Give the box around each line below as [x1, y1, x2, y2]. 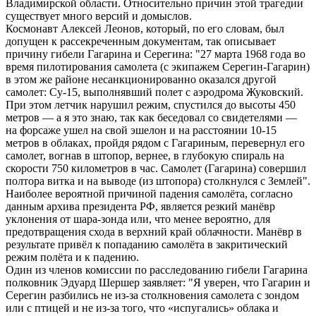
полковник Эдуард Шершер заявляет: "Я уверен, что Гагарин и [6, 276, 310, 288]
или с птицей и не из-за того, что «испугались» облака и [6, 301, 279, 314]
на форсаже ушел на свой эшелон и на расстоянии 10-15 [6, 123, 276, 136]
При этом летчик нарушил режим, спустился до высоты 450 [6, 98, 296, 111]
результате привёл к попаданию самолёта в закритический [6, 238, 288, 250]
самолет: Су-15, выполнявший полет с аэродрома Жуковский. [6, 85, 303, 98]
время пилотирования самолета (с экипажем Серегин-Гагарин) [6, 60, 310, 73]
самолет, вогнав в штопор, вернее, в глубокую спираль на [6, 149, 284, 162]
